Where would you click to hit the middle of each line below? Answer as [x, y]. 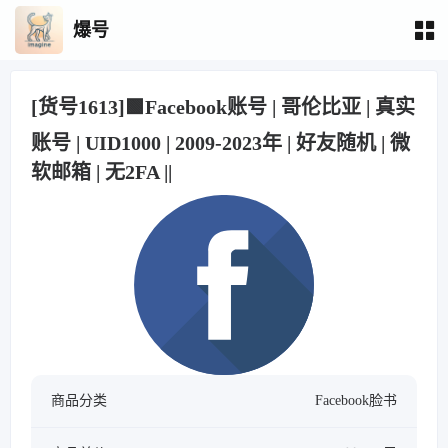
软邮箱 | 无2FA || [101, 172]
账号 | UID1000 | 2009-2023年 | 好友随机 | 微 [220, 143]
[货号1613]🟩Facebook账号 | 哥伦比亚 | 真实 [223, 107]
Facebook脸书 [356, 400]
